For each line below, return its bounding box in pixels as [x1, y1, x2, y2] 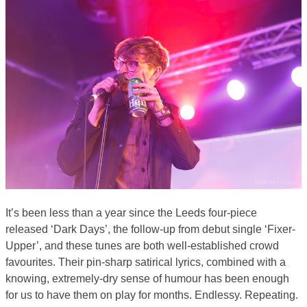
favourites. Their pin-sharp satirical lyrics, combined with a [5, 256, 286, 268]
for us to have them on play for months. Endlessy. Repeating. [5, 288, 298, 301]
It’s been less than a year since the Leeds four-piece [5, 206, 257, 219]
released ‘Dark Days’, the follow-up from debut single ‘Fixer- [5, 223, 295, 235]
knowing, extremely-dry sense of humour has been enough [5, 272, 289, 284]
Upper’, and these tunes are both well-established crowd [5, 239, 279, 251]
